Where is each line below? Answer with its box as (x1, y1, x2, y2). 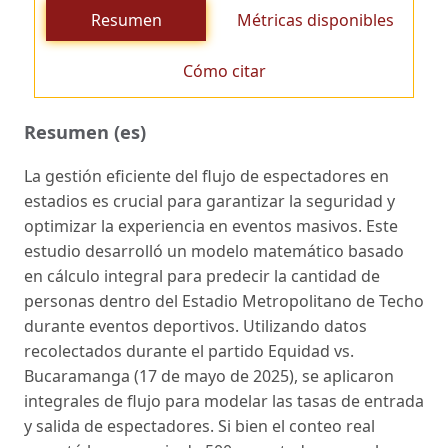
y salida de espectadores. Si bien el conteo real (24, 415, 375, 438)
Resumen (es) (24, 118, 146, 144)
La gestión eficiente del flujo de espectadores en (24, 165, 389, 188)
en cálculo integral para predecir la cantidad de (24, 265, 380, 288)
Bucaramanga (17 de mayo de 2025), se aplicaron (24, 365, 394, 388)
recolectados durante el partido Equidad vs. (24, 340, 354, 363)
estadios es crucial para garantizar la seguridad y (24, 190, 395, 213)
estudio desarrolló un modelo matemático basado (24, 240, 404, 263)
